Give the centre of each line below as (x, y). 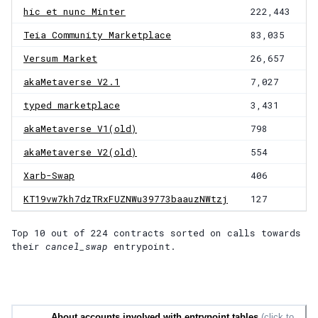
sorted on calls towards (236, 233)
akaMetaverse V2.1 (72, 82)
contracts (139, 233)
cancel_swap (77, 247)
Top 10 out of (51, 233)
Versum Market (60, 59)
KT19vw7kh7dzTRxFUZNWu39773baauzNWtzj (126, 199)
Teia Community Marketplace (97, 35)
